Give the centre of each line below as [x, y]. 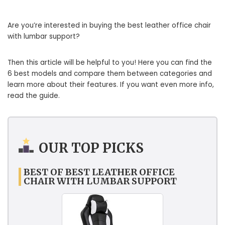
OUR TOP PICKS [91, 148]
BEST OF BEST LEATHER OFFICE [99, 172]
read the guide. [34, 96]
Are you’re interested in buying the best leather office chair [109, 26]
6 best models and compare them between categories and [110, 74]
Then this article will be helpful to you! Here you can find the [110, 63]
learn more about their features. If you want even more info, [111, 85]
